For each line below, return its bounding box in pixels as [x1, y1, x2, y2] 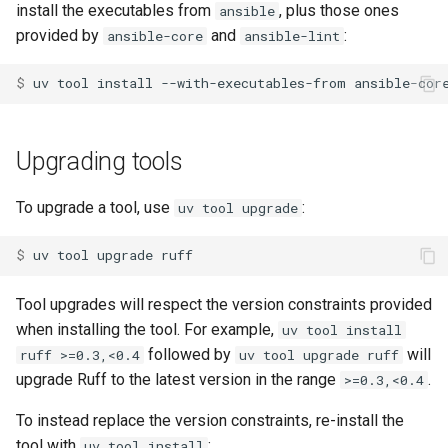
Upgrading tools [16, 146, 183, 176]
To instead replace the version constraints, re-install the [16, 410, 404, 430]
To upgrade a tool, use [16, 197, 174, 217]
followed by [144, 344, 235, 364]
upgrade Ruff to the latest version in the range [16, 369, 340, 389]
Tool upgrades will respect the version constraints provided [16, 294, 432, 314]
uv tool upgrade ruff [239, 345, 399, 364]
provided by [16, 25, 103, 45]
